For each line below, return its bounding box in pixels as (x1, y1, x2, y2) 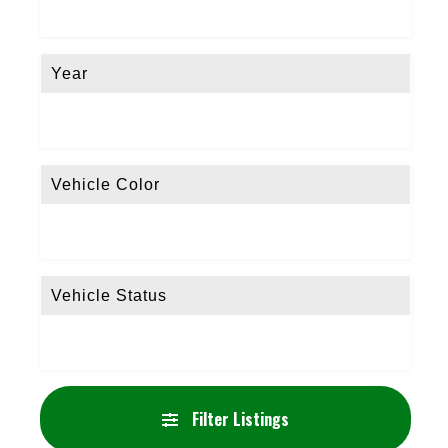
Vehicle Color (51, 175, 160, 193)
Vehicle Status (51, 286, 167, 304)
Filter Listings (188, 406, 290, 431)
